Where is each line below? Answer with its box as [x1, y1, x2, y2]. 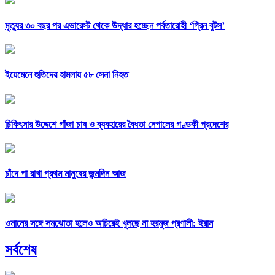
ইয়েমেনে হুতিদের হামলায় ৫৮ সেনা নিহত [5, 69, 128, 80]
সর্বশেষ [5, 242, 37, 258]
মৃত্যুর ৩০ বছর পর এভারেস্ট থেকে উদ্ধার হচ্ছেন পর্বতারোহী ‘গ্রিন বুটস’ [5, 20, 225, 31]
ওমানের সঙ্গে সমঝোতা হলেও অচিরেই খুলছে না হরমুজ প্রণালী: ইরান [5, 217, 213, 228]
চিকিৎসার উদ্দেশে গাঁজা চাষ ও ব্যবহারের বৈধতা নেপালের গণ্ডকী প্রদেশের [5, 118, 228, 130]
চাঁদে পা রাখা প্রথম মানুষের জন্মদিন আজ [5, 168, 126, 179]
